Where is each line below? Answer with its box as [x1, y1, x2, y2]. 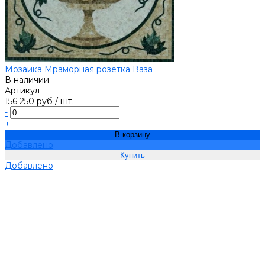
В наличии [5, 75, 49, 86]
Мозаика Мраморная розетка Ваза [5, 64, 153, 75]
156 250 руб [5, 96, 53, 107]
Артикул [5, 85, 40, 96]
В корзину [115, 130, 150, 140]
